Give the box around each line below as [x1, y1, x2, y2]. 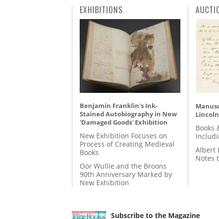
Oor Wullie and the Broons [80, 161, 167, 171]
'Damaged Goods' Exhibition [80, 117, 168, 127]
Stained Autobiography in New [80, 109, 177, 118]
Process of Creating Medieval [80, 139, 175, 149]
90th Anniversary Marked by [80, 170, 172, 179]
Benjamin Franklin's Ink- [80, 101, 157, 110]
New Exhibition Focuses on [80, 131, 167, 141]
